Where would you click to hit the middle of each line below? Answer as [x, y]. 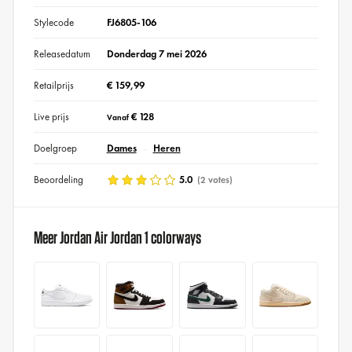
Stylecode [53, 23]
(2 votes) [213, 180]
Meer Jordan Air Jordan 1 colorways [117, 238]
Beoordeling [58, 180]
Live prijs [51, 117]
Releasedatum [62, 54]
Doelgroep [55, 148]
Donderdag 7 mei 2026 [156, 54]
